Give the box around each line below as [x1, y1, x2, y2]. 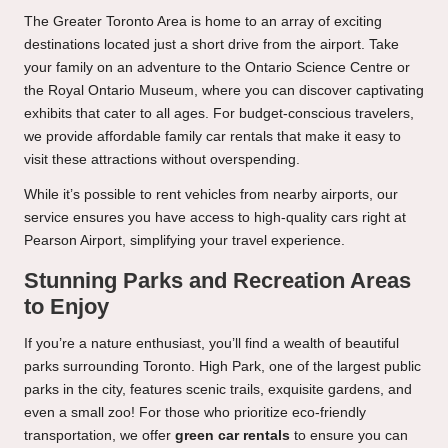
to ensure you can [290, 427, 408, 443]
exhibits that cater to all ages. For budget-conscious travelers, [24, 105, 414, 121]
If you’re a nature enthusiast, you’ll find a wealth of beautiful [24, 335, 399, 351]
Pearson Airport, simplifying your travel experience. [24, 232, 345, 248]
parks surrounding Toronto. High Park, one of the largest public [24, 358, 421, 374]
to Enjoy [24, 293, 109, 319]
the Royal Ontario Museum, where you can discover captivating [24, 82, 424, 98]
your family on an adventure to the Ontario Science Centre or [24, 59, 410, 75]
